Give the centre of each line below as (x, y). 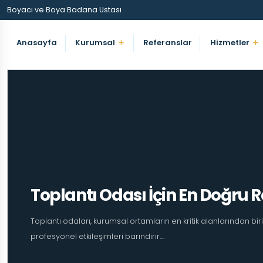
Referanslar (167, 43)
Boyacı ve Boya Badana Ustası (64, 10)
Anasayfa (37, 43)
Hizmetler (230, 43)
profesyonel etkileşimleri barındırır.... (97, 236)
